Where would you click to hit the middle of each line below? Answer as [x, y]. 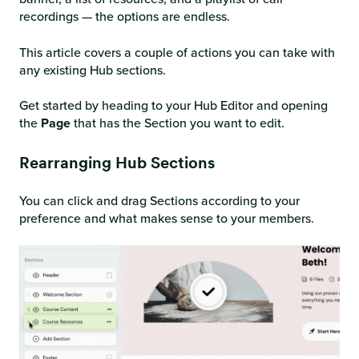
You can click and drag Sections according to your [159, 201]
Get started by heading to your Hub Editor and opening [173, 106]
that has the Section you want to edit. [179, 123]
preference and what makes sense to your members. [167, 218]
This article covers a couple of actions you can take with [177, 52]
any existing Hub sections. [94, 70]
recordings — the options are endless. [125, 17]
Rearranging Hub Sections [117, 162]
